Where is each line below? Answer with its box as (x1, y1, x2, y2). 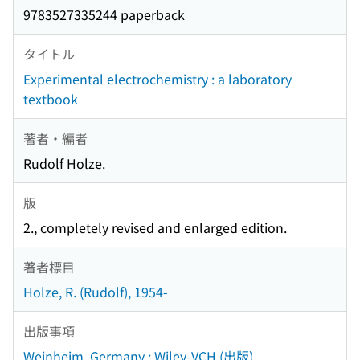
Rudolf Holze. (23, 153, 105, 174)
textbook (23, 89, 78, 109)
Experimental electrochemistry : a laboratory (23, 69, 292, 89)
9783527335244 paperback (23, 5, 185, 25)
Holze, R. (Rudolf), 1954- (23, 282, 168, 302)
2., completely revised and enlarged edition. (23, 218, 287, 238)
